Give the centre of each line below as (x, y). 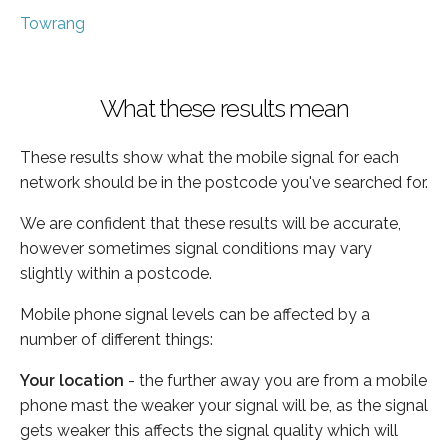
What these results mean (224, 108)
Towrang (52, 23)
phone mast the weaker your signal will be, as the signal (224, 405)
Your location (72, 380)
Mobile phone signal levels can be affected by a (195, 314)
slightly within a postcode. (116, 273)
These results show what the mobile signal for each (209, 157)
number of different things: (116, 339)
